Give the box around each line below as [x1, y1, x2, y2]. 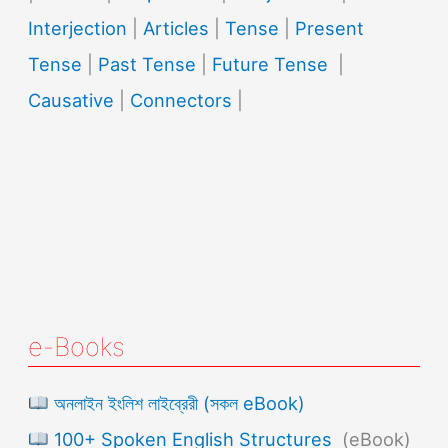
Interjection [28, 17, 128, 40]
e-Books [28, 331, 126, 363]
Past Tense [98, 53, 197, 76]
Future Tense [212, 53, 329, 76]
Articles [143, 17, 210, 40]
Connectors [130, 89, 233, 112]
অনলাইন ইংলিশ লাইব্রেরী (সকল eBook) [48, 392, 305, 415]
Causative [28, 89, 115, 112]
